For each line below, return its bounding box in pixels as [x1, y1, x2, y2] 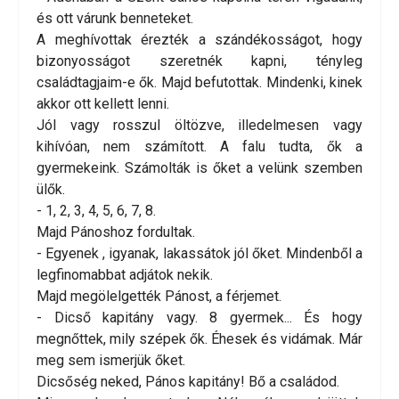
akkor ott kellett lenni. [37, 95, 169, 113]
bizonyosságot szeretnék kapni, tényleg [37, 53, 362, 70]
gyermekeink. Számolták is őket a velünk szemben [37, 159, 362, 177]
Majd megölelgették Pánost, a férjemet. [37, 288, 281, 305]
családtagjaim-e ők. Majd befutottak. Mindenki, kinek [37, 74, 362, 92]
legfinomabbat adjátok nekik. [37, 266, 213, 284]
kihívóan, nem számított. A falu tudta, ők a [37, 138, 362, 156]
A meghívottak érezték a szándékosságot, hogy [37, 31, 362, 49]
